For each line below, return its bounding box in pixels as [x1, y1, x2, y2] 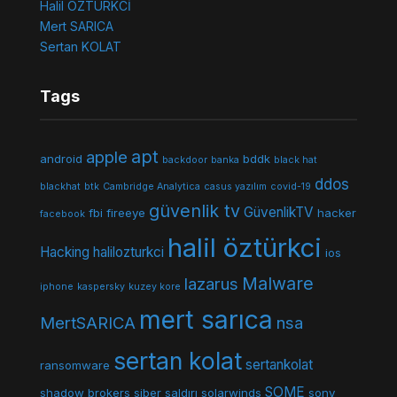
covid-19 [269, 180, 311, 192]
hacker [316, 205, 356, 220]
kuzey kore [128, 280, 181, 292]
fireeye [105, 205, 145, 220]
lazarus [183, 273, 238, 293]
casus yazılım [203, 180, 267, 192]
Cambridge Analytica [102, 180, 200, 192]
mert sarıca [138, 303, 273, 335]
